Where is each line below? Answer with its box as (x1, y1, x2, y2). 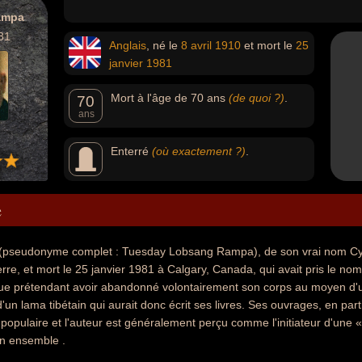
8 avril (181, 39, 212, 52)
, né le (146, 39, 181, 52)
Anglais (109, 39, 146, 52)
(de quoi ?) (229, 91, 284, 104)
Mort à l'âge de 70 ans (111, 91, 229, 104)
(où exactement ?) (152, 145, 246, 158)
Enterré (111, 145, 152, 158)
